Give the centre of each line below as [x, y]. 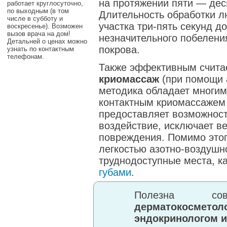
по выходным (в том [38, 11]
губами [115, 172]
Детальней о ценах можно [47, 41]
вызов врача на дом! [39, 34]
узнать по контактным [41, 49]
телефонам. [26, 56]
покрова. [119, 50]
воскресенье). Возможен [45, 26]
